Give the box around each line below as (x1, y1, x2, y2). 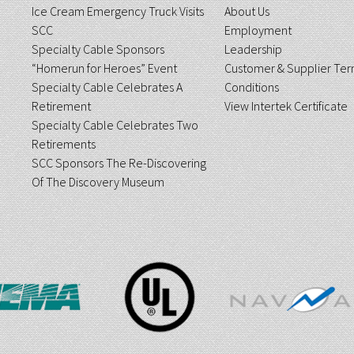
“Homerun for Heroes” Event (32, 60, 178, 76)
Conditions (224, 79, 279, 95)
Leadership (224, 41, 282, 57)
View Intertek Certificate (224, 98, 348, 114)
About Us (224, 3, 269, 19)
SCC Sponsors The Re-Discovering (32, 155, 207, 171)
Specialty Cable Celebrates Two (32, 117, 199, 133)
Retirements (32, 136, 96, 152)
